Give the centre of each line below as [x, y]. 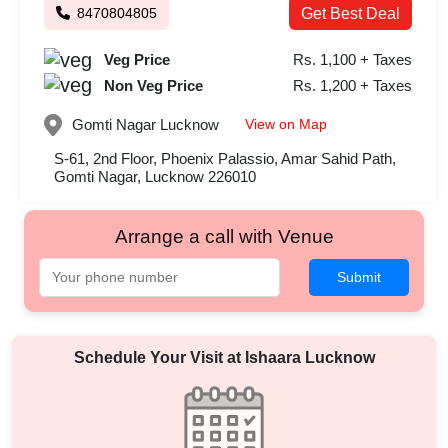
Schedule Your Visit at [159, 358]
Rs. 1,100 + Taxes [352, 59]
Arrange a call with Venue [224, 236]
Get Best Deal [350, 13]
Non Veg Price [153, 85]
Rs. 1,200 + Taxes [352, 85]
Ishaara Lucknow [309, 358]
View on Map [286, 123]
